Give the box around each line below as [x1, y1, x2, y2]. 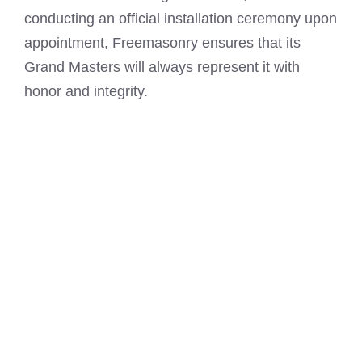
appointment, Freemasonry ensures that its [24, 34, 301, 51]
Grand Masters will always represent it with [24, 58, 300, 75]
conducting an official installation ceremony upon [24, 10, 337, 27]
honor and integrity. [24, 82, 148, 99]
